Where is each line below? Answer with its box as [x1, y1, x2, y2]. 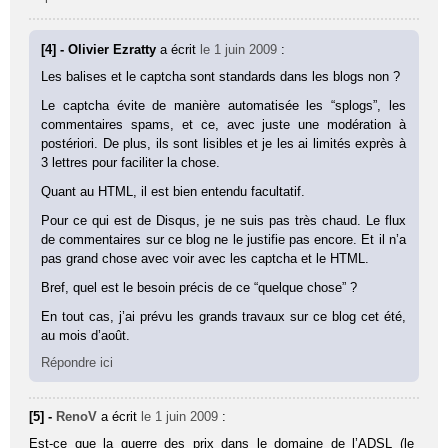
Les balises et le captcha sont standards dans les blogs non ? [41, 68, 401, 84]
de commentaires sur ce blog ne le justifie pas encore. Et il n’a [41, 231, 406, 247]
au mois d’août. [41, 327, 131, 343]
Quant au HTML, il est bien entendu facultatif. [41, 183, 306, 199]
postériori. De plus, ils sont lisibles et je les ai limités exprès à [41, 135, 406, 151]
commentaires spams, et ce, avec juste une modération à [41, 116, 406, 132]
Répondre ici [41, 354, 114, 370]
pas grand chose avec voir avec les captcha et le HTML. [41, 250, 370, 266]
